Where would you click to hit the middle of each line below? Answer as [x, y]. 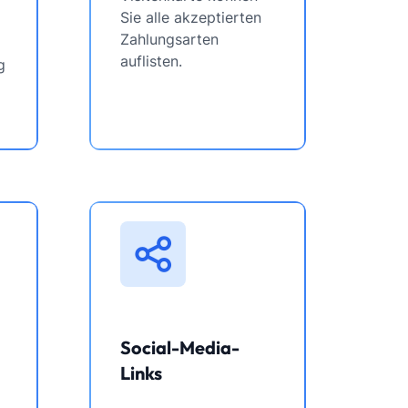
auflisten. [151, 61]
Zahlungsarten [169, 39]
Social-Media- [180, 347]
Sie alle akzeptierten [191, 17]
